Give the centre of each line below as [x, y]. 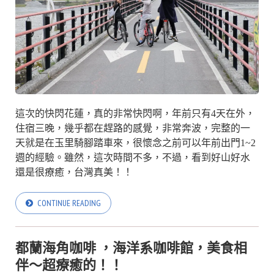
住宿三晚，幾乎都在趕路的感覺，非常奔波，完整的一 [133, 128]
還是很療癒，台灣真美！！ [74, 172]
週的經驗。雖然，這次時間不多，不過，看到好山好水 [133, 157]
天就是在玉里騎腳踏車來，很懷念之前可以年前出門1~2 [135, 143]
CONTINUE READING [69, 203]
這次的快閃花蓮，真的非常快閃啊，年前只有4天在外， [135, 113]
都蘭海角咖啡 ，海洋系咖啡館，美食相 [131, 247]
